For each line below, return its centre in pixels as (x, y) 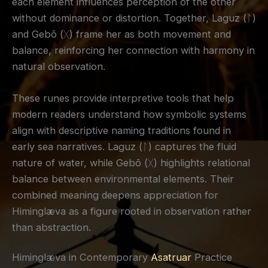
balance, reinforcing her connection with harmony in (133, 51)
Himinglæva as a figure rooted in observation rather (132, 211)
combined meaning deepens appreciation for (115, 195)
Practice (212, 257)
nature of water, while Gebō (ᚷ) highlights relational (131, 163)
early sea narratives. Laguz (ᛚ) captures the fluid (124, 147)
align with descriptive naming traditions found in (121, 131)
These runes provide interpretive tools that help (123, 98)
